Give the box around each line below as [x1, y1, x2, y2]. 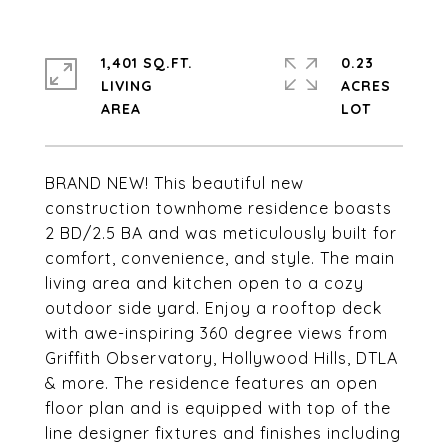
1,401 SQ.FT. [101, 54, 193, 72]
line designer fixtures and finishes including [45, 423, 401, 443]
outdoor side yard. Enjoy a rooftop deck [45, 298, 382, 318]
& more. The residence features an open [45, 373, 378, 393]
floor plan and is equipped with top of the [45, 398, 391, 418]
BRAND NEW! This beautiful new [45, 173, 304, 193]
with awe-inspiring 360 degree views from [45, 323, 388, 343]
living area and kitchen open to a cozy [45, 273, 364, 293]
